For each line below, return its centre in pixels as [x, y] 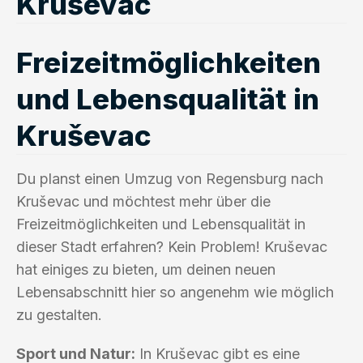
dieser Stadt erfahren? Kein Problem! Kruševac [172, 246]
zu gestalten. [59, 314]
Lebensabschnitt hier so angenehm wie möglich [175, 292]
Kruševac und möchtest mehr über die [143, 201]
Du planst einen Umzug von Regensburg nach [170, 178]
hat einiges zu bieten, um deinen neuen [146, 269]
